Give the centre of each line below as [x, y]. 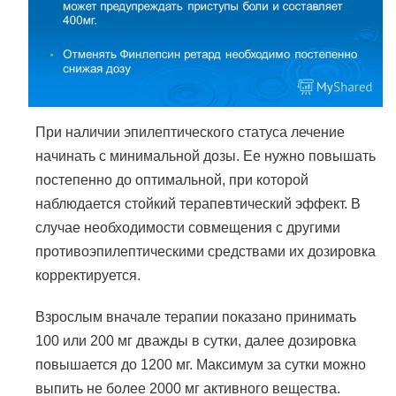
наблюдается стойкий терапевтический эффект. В [198, 204]
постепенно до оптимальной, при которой [172, 180]
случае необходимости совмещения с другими [188, 228]
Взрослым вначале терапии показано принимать [196, 317]
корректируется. [88, 275]
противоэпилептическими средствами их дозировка [206, 251]
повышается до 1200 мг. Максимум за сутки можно [201, 365]
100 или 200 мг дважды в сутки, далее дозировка [196, 341]
